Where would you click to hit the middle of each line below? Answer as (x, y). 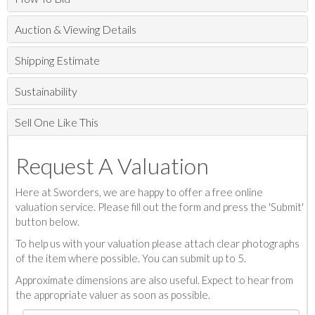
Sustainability (46, 91)
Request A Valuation (112, 166)
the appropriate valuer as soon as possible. (113, 295)
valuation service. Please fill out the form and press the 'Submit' (160, 207)
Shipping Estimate (57, 60)
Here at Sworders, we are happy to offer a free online (139, 192)
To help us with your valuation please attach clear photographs (157, 244)
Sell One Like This (57, 122)
